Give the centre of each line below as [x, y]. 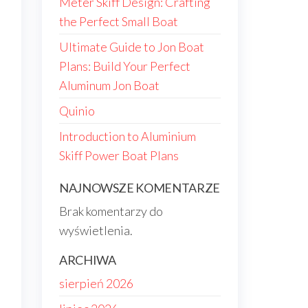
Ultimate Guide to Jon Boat [132, 47]
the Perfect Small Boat [119, 21]
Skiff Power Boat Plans [119, 155]
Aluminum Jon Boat [109, 85]
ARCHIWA [88, 260]
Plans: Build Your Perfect [125, 66]
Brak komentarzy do [111, 211]
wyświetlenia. [96, 230]
